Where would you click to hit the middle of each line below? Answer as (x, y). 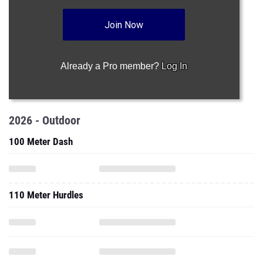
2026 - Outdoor (45, 120)
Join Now (124, 25)
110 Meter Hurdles (46, 195)
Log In (175, 66)
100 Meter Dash (41, 141)
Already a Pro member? (111, 66)
